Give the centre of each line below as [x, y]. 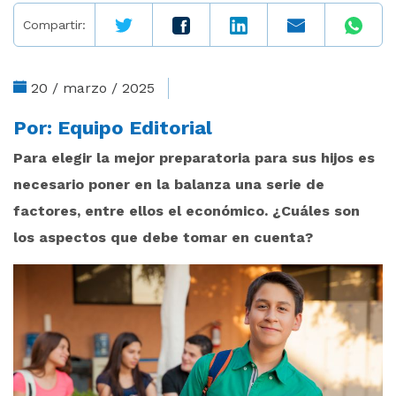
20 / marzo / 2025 [93, 88]
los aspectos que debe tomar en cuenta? [163, 237]
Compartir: [54, 25]
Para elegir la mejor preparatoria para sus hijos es [194, 158]
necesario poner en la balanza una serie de [169, 184]
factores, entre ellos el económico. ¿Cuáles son [187, 211]
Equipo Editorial [135, 128]
